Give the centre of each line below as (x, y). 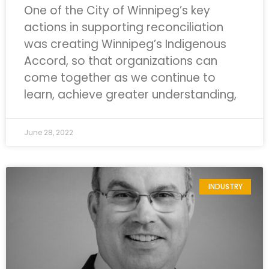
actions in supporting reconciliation (124, 27)
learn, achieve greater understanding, (130, 95)
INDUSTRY (225, 187)
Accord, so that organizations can (121, 61)
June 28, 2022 (49, 132)
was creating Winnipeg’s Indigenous (125, 44)
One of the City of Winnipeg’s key (117, 11)
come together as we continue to (120, 78)
